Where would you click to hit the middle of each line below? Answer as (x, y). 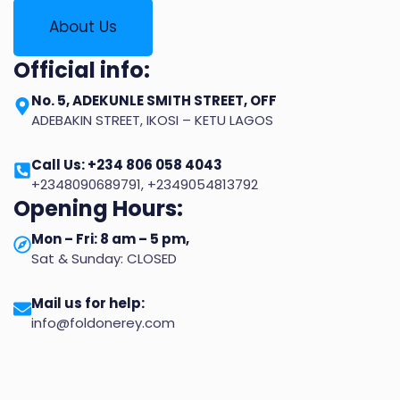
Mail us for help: (88, 304)
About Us (83, 27)
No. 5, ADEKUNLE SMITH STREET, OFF (154, 101)
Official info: (82, 71)
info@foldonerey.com (103, 323)
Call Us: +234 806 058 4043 (127, 165)
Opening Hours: (98, 209)
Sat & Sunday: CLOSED (104, 259)
